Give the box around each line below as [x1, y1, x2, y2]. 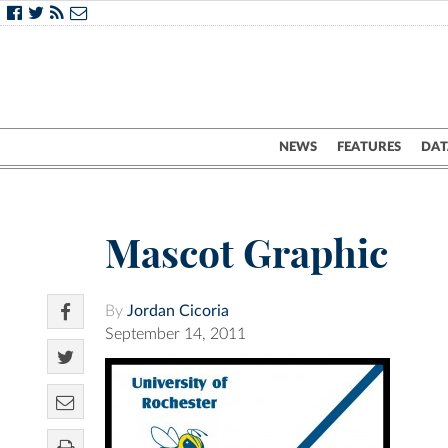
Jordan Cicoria [127, 303, 229, 320]
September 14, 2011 [105, 326, 246, 343]
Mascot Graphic [105, 229, 388, 279]
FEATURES [337, 140, 401, 154]
